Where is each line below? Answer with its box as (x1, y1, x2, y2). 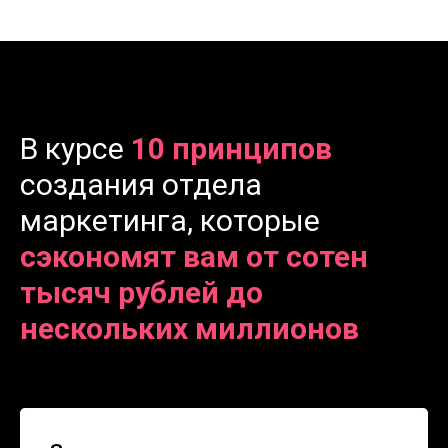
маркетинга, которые (20, 203, 320, 239)
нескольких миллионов (20, 311, 359, 347)
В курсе (20, 131, 131, 167)
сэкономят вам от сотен (20, 239, 368, 275)
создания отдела (20, 167, 262, 203)
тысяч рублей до (20, 275, 263, 311)
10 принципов (131, 131, 332, 167)
